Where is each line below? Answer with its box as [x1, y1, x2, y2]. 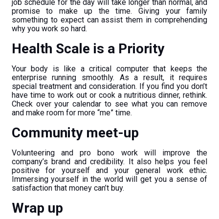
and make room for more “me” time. [11, 108, 132, 117]
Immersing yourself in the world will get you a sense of [11, 175, 208, 184]
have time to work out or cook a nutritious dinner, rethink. [11, 90, 208, 100]
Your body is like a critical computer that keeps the [11, 64, 208, 73]
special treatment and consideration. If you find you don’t [11, 82, 208, 91]
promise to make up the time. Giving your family [11, 6, 208, 16]
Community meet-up [11, 125, 139, 141]
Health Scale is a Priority [11, 41, 164, 57]
